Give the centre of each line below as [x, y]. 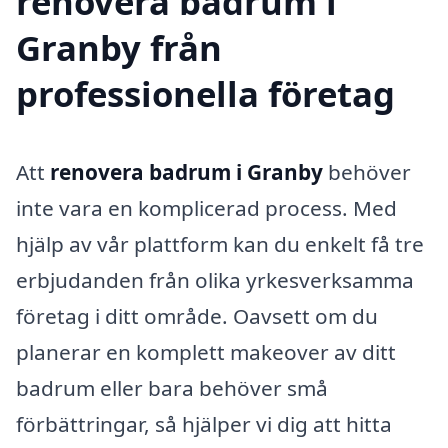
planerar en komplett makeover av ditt [206, 351]
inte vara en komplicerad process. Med [206, 207]
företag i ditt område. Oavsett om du [197, 315]
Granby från [119, 47]
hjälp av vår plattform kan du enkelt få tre [220, 243]
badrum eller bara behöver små [172, 387]
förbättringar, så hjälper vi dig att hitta [204, 423]
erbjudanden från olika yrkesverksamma [215, 279]
